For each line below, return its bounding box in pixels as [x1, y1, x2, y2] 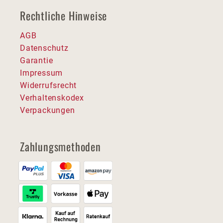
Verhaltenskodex [20, 93, 84, 103]
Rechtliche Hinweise [20, 7, 108, 23]
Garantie [20, 55, 53, 65]
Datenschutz [20, 43, 69, 53]
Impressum [20, 68, 63, 78]
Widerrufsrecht [20, 80, 77, 90]
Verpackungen [20, 105, 75, 115]
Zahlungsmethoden [20, 138, 101, 154]
